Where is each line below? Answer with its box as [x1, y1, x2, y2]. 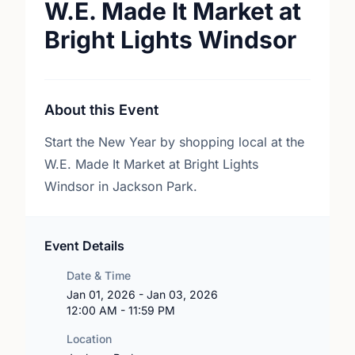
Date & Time [67, 269, 131, 282]
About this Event [44, 101, 158, 118]
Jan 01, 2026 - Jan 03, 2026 [67, 288, 218, 301]
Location [67, 332, 112, 345]
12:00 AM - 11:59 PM [67, 303, 175, 317]
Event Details [44, 238, 124, 254]
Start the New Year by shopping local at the [44, 134, 304, 150]
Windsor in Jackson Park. [44, 178, 197, 194]
